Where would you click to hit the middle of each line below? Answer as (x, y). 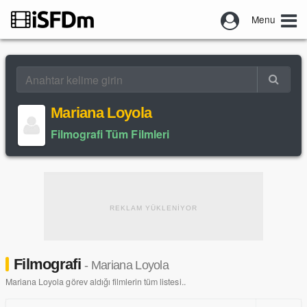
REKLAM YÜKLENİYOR (153, 208)
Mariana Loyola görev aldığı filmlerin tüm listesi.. (96, 282)
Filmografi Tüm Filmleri (110, 134)
